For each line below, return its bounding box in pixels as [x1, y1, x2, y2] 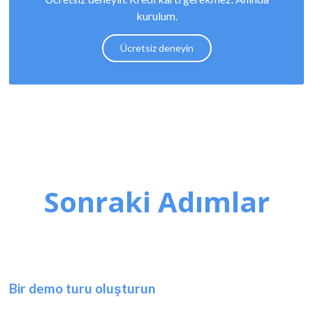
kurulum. [136, 9, 177, 23]
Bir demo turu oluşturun [9, 280, 156, 297]
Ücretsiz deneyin [119, 42, 194, 54]
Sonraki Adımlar [43, 182, 270, 221]
